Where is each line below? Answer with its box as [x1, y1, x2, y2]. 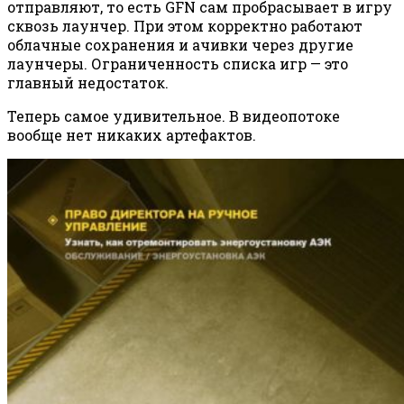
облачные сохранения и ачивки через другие [7, 35, 353, 55]
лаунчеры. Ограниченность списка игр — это [7, 54, 348, 74]
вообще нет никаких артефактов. [7, 125, 256, 145]
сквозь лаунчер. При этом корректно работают [7, 16, 363, 36]
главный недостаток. [7, 73, 169, 93]
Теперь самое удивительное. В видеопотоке [7, 106, 340, 126]
